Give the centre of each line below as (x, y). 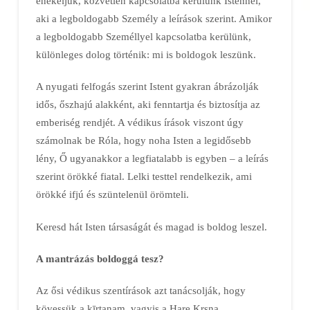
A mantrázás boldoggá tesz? (100, 258)
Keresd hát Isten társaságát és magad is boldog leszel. (151, 226)
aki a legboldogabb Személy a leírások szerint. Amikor (154, 19)
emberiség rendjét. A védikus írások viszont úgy (139, 122)
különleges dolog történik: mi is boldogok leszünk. (146, 55)
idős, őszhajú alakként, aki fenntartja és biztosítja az (148, 104)
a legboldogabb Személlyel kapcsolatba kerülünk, (143, 37)
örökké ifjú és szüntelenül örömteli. (112, 194)
